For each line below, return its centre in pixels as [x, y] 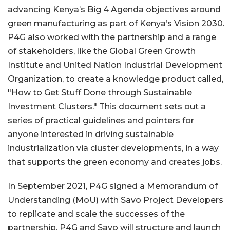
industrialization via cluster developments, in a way [113, 148]
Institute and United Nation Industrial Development [115, 65]
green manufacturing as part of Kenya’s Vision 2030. [116, 24]
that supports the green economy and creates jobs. [116, 162]
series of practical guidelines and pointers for [101, 121]
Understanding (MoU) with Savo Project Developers [116, 200]
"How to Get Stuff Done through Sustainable [100, 93]
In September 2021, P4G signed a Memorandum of [113, 186]
